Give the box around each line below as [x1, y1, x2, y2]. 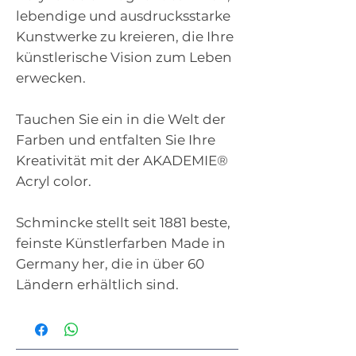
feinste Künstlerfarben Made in [16, 235, 226, 252]
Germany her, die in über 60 [16, 256, 204, 273]
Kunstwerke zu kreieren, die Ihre [16, 29, 234, 45]
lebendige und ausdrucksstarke [16, 8, 230, 25]
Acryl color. [16, 173, 91, 190]
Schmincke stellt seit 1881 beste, [16, 215, 230, 231]
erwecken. [16, 70, 86, 87]
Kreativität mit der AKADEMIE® [16, 153, 228, 169]
